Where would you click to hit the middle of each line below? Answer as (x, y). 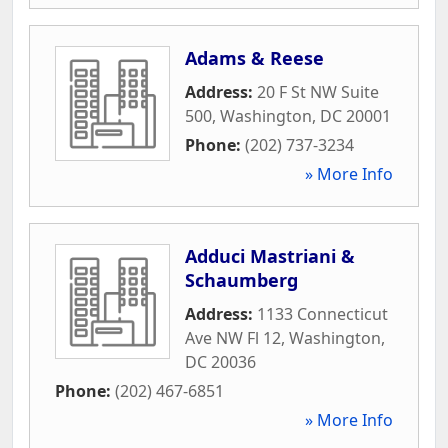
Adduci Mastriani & (270, 255)
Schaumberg (241, 279)
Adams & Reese (254, 57)
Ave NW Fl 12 (233, 337)
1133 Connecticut (322, 313)
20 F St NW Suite (318, 91)
